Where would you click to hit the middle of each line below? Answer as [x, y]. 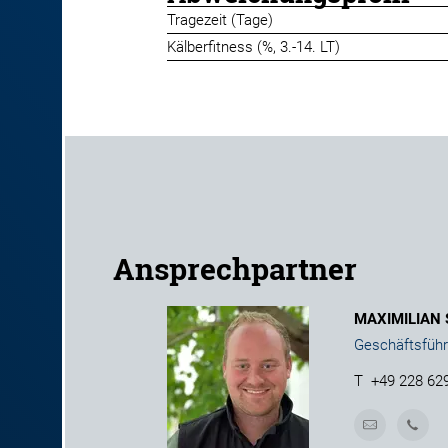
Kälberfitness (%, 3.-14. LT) [253, 47]
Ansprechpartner [234, 268]
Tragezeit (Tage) [220, 20]
